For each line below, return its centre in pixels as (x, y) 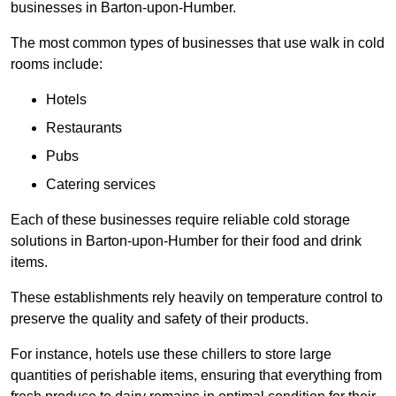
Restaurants (84, 128)
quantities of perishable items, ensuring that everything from (196, 376)
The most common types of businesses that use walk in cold (198, 43)
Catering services (101, 185)
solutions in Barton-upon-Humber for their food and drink (186, 241)
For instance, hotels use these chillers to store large (171, 354)
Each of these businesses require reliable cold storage (180, 220)
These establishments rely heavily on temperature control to (197, 298)
